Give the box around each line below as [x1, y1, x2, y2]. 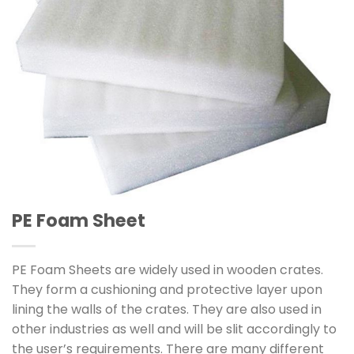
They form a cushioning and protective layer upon [12, 280, 322, 299]
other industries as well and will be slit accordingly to [12, 319, 337, 338]
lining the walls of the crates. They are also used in [12, 299, 322, 318]
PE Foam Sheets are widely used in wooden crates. [12, 260, 323, 279]
